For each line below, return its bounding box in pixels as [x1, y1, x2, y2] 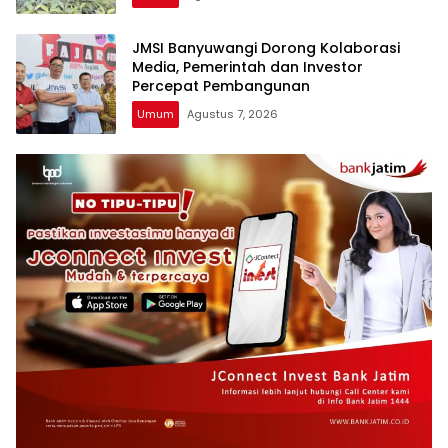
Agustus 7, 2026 [187, 106, 278, 123]
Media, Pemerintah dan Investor [132, 57, 363, 78]
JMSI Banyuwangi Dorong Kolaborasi [132, 38, 400, 59]
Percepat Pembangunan [132, 76, 310, 97]
